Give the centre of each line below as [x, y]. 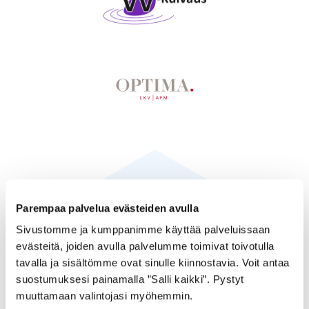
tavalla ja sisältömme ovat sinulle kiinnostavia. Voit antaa [153, 263]
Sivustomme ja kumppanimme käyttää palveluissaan [143, 230]
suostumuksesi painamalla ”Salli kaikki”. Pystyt [130, 279]
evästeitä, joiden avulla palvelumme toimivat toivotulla [145, 246]
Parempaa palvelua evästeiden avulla [109, 208]
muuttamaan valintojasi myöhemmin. [104, 296]
